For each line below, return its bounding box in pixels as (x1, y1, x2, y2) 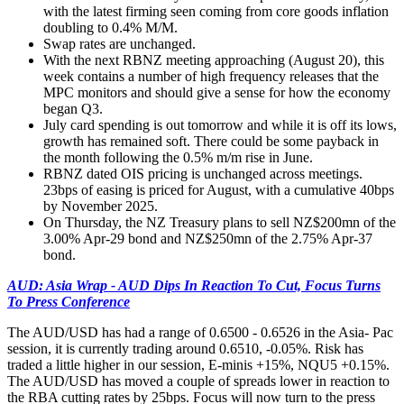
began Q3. (43, 100, 103, 116)
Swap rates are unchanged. (43, 35, 196, 51)
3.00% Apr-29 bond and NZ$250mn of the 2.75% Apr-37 (43, 230, 372, 246)
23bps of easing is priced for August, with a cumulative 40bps (43, 181, 394, 197)
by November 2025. (43, 197, 158, 214)
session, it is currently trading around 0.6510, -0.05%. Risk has (7, 340, 363, 356)
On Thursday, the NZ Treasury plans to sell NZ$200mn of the (43, 214, 396, 230)
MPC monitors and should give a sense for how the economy (43, 84, 390, 100)
